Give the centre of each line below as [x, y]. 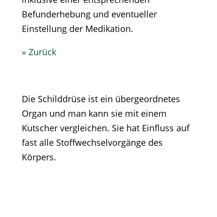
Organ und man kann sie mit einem [94, 114]
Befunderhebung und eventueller [89, 14]
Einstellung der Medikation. [77, 29]
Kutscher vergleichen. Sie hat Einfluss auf [105, 128]
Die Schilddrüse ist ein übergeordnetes [101, 99]
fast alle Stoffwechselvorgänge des [92, 143]
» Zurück [39, 52]
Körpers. [39, 157]
